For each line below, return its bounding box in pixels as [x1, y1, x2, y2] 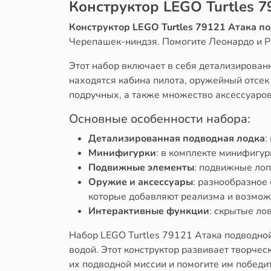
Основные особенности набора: [69, 110, 250, 127]
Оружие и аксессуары [88, 175, 193, 189]
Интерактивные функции [88, 204, 209, 218]
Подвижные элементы [88, 160, 194, 174]
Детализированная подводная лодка [88, 131, 265, 145]
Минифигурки [88, 146, 156, 160]
